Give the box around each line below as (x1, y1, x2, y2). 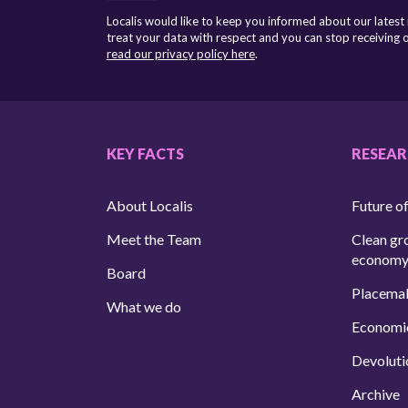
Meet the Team (106, 230, 201, 248)
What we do (106, 298, 181, 315)
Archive (351, 385, 400, 403)
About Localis (106, 197, 193, 214)
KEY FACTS (106, 145, 184, 162)
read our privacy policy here (106, 46, 255, 61)
